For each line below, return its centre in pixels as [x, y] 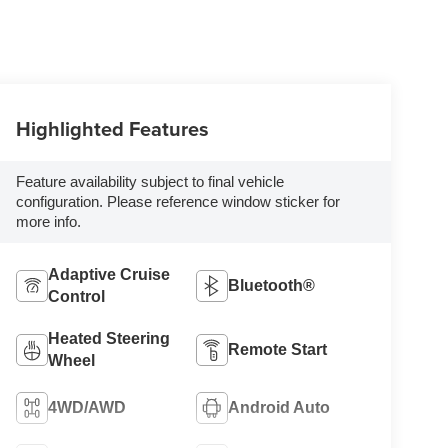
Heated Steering [108, 339]
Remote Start [278, 350]
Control [76, 297]
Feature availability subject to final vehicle [149, 182]
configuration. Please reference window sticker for [177, 202]
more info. [48, 222]
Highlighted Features [112, 128]
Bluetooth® [272, 286]
